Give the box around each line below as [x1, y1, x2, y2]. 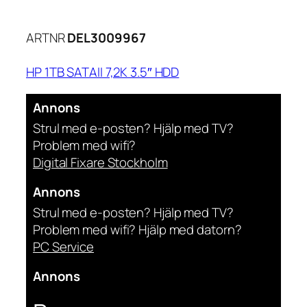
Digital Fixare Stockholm [33, 153, 168, 171]
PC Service [33, 237, 94, 256]
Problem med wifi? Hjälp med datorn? [33, 220, 242, 238]
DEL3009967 [67, 29, 146, 47]
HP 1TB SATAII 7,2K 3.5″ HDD [26, 63, 180, 82]
